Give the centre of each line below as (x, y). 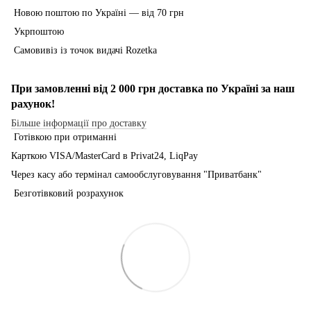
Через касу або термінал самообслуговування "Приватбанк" (136, 174)
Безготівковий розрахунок (67, 193)
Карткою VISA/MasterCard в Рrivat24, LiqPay (104, 155)
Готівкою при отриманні (64, 137)
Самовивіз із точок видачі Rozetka (84, 50)
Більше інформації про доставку (79, 123)
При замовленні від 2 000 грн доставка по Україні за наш (153, 88)
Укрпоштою (37, 31)
